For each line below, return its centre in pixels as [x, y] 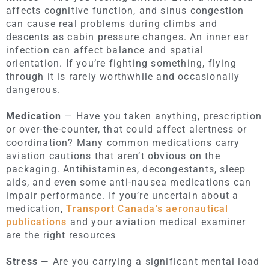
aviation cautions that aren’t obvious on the [113, 156]
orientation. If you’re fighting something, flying [121, 63]
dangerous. [33, 89]
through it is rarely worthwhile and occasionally [123, 76]
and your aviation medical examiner [156, 222]
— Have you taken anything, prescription [162, 116]
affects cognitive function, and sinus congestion [125, 10]
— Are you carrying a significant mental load [149, 261]
